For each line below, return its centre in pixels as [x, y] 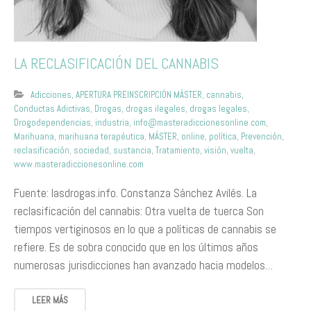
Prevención [261, 136]
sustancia [132, 150]
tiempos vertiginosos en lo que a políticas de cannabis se [145, 229]
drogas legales [218, 109]
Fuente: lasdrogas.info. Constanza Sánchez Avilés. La [135, 193]
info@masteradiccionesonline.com [200, 123]
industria [112, 123]
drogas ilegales [155, 109]
